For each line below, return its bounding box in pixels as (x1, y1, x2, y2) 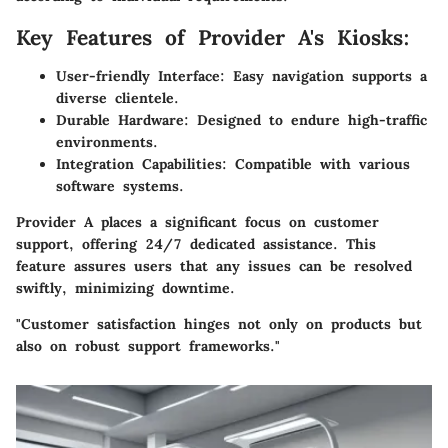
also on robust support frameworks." (16, 336, 280, 355)
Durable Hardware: (56, 110, 189, 129)
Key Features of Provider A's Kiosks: (16, 24, 410, 52)
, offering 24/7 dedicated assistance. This (69, 234, 376, 253)
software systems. (56, 176, 184, 195)
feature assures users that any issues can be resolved (16, 256, 412, 275)
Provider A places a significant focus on (16, 212, 314, 231)
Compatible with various (227, 154, 410, 173)
